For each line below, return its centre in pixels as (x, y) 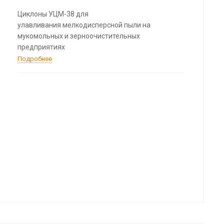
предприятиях (41, 47)
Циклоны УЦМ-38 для (53, 14)
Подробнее (34, 58)
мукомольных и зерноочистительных (78, 36)
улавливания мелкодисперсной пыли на (84, 25)
